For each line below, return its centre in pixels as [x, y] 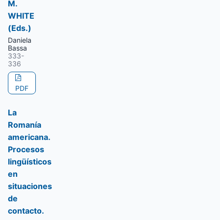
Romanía [25, 125]
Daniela [20, 40]
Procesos [26, 149]
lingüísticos [30, 162]
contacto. [26, 211]
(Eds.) [20, 28]
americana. [29, 137]
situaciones [30, 186]
